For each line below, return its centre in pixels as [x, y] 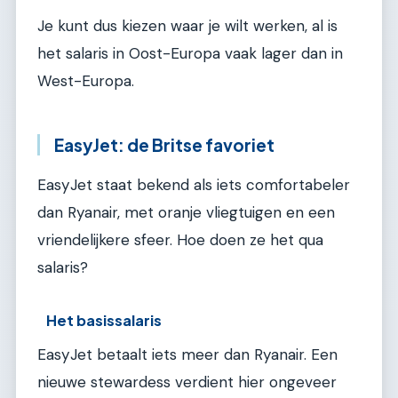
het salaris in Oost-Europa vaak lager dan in [190, 54]
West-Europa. [86, 81]
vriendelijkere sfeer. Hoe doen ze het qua [180, 239]
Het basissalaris [104, 321]
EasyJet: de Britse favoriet [164, 145]
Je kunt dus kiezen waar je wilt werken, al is [187, 26]
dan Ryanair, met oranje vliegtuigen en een [186, 212]
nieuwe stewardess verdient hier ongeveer [187, 382]
